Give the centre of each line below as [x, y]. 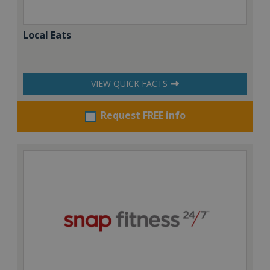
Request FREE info [143, 115]
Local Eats [47, 35]
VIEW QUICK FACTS [129, 84]
